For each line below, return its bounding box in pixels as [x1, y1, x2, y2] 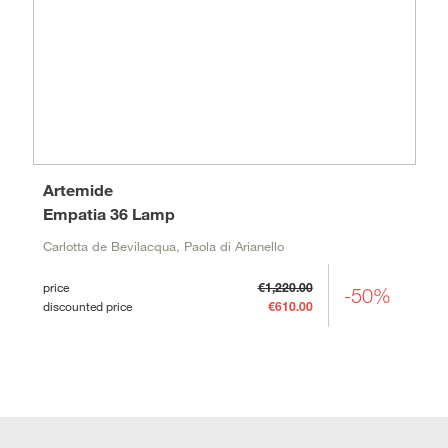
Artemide [42, 180, 113, 200]
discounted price [42, 298, 132, 315]
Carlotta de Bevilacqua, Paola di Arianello [42, 238, 284, 255]
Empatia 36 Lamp [42, 204, 175, 224]
